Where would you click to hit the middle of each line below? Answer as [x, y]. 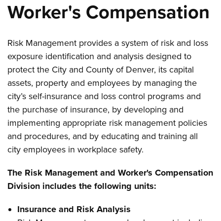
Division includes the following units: [82, 186]
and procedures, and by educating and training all [103, 136]
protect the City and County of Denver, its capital [101, 70]
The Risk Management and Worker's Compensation [110, 173]
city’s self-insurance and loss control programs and [104, 96]
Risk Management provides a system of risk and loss [108, 43]
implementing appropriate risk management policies [108, 123]
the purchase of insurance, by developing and [96, 110]
